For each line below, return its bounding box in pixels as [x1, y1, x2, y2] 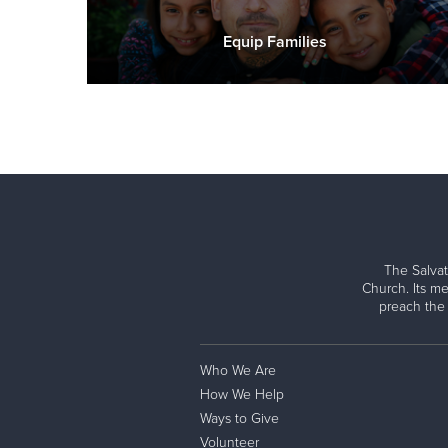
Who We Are [199, 362, 276, 380]
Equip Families [222, 32, 327, 53]
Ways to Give [199, 410, 279, 428]
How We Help [199, 386, 284, 404]
